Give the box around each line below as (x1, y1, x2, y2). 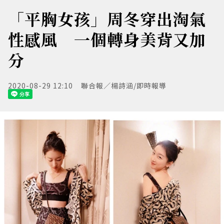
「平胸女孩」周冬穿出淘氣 (8, 7, 206, 30)
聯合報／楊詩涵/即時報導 (81, 80, 166, 90)
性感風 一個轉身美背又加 (8, 27, 206, 50)
